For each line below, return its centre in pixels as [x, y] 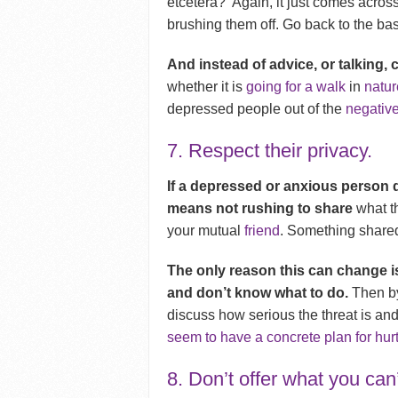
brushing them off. [225, 25]
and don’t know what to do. [258, 293]
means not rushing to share [260, 209]
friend [263, 231]
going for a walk [296, 87]
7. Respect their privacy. [270, 151]
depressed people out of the [257, 109]
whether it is [207, 87]
